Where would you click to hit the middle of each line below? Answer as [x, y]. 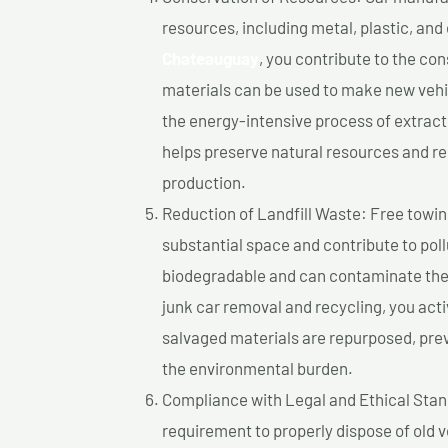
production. [204, 182]
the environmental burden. [257, 368]
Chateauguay [210, 58]
